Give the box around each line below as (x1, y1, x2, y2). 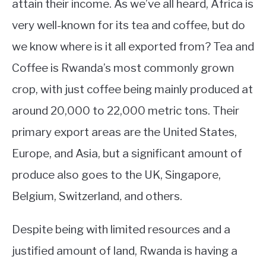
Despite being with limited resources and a (12, 222, 230, 236)
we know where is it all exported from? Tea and (12, 39, 254, 53)
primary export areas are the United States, (12, 125, 237, 139)
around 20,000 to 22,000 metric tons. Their (12, 103, 239, 118)
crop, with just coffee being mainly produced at (12, 82, 253, 96)
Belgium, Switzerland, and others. (12, 189, 185, 203)
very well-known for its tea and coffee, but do (12, 18, 245, 32)
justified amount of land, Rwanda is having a (12, 243, 237, 258)
